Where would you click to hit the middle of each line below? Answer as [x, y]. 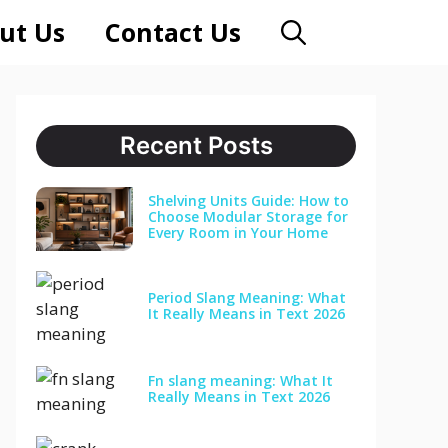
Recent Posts [196, 145]
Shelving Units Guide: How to [248, 200]
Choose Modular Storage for [247, 216]
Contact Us [173, 32]
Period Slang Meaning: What [246, 298]
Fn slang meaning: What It [240, 380]
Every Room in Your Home [237, 232]
